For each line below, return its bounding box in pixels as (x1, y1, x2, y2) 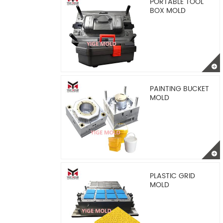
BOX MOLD (150, 5, 186, 16)
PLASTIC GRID (150, 170, 195, 182)
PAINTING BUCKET (150, 83, 209, 95)
